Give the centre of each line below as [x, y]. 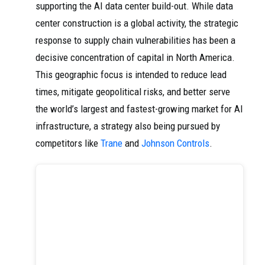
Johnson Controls [175, 143]
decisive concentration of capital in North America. [135, 58]
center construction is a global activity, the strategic [137, 23]
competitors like [68, 143]
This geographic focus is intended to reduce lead [131, 75]
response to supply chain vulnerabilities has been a [135, 41]
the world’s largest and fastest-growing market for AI [139, 109]
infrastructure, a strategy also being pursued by [128, 126]
